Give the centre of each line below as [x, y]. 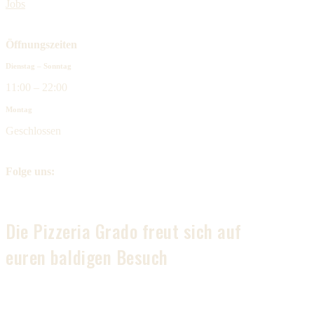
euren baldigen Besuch [87, 257]
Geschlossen [33, 130]
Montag [19, 109]
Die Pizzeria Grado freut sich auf [124, 231]
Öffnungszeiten [41, 44]
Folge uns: [30, 171]
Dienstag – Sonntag [39, 66]
